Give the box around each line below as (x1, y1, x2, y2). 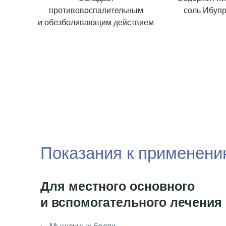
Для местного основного (40, 179, 195, 194)
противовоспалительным (48, 6, 143, 15)
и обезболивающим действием (38, 18, 154, 27)
